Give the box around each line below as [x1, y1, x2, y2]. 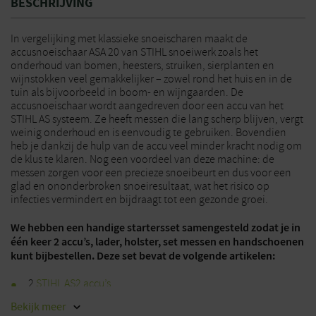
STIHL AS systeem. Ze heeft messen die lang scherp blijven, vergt [11, 112, 303, 126]
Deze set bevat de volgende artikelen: [97, 248, 275, 263]
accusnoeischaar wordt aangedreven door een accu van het [11, 99, 284, 113]
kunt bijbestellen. [11, 248, 97, 263]
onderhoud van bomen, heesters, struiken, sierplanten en [11, 59, 274, 73]
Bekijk [11, 300, 42, 314]
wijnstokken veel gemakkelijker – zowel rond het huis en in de [11, 72, 292, 86]
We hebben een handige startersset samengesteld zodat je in [11, 220, 300, 235]
